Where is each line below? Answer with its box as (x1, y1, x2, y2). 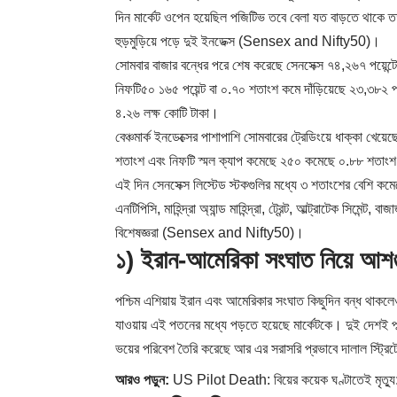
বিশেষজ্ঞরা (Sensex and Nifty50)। (115, 225, 304, 241)
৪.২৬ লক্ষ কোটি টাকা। (115, 105, 219, 121)
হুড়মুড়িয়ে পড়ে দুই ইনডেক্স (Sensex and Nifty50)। (115, 34, 380, 50)
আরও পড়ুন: (115, 371, 169, 387)
